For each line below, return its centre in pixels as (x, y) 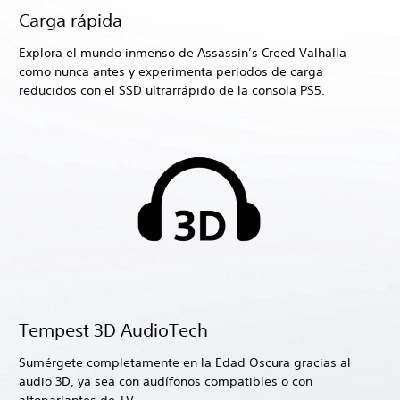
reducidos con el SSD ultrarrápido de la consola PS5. (172, 91)
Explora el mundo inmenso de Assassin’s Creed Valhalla (183, 53)
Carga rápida (71, 21)
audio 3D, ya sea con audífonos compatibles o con (166, 382)
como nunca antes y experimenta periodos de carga (171, 72)
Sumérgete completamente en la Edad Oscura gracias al (185, 363)
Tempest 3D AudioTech (113, 330)
